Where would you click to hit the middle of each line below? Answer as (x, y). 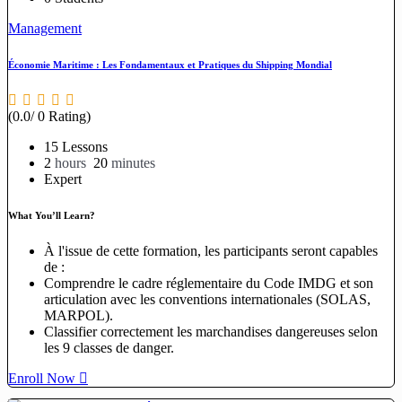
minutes (131, 163)
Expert (63, 179)
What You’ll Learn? (52, 216)
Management (45, 29)
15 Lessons (76, 147)
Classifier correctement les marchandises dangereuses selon (211, 332)
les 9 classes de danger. (109, 348)
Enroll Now (42, 379)
